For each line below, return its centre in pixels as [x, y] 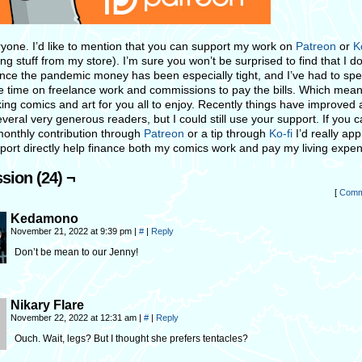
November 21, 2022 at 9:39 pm [72, 231]
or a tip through [227, 133]
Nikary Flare [47, 305]
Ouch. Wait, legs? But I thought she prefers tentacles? [131, 339]
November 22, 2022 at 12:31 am [75, 318]
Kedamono [44, 219]
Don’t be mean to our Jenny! [76, 252]
